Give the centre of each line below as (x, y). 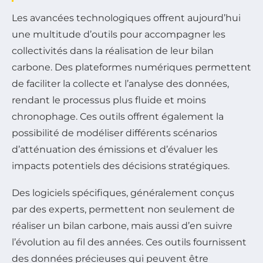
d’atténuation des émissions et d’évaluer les (115, 149)
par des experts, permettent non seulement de (123, 209)
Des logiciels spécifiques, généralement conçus (123, 193)
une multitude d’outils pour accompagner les (119, 34)
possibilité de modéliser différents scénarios (114, 133)
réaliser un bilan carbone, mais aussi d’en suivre (122, 225)
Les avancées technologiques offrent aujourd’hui (126, 18)
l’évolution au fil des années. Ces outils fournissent (129, 242)
